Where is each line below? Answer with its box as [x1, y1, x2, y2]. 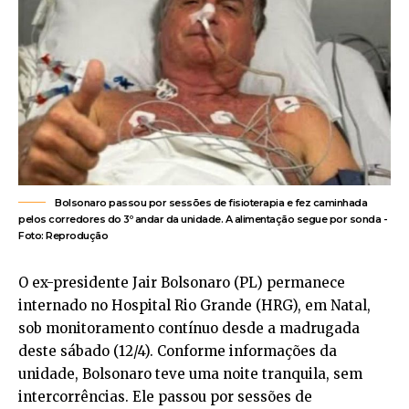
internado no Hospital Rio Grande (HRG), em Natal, [18, 297, 371, 315]
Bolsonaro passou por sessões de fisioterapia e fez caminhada [55, 196, 367, 210]
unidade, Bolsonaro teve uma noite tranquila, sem [18, 365, 362, 383]
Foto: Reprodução [18, 229, 108, 243]
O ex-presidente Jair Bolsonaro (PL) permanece [18, 274, 345, 292]
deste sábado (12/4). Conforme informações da [18, 342, 337, 361]
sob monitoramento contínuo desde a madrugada [18, 320, 360, 338]
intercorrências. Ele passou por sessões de [18, 388, 312, 406]
